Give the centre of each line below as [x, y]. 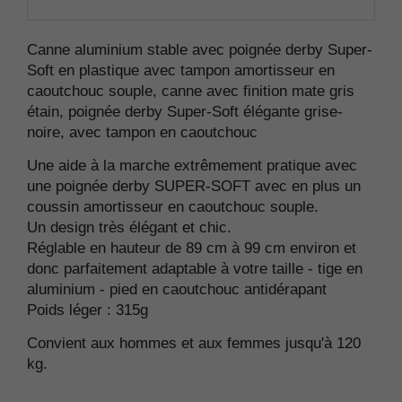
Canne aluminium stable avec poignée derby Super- [200, 49]
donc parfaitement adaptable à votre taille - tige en [195, 268]
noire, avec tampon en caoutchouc [142, 132]
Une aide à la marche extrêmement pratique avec [192, 165]
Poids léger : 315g [87, 310]
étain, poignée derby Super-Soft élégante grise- [185, 111]
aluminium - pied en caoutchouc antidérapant [177, 289]
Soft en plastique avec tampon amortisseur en [181, 70]
